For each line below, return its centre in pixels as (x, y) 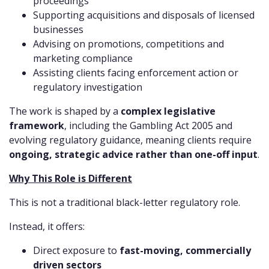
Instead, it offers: (47, 227)
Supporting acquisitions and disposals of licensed (144, 15)
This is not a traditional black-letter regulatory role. (125, 203)
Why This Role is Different (71, 179)
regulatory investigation (88, 87)
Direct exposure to (76, 251)
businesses (58, 30)
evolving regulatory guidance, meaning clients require (130, 140)
